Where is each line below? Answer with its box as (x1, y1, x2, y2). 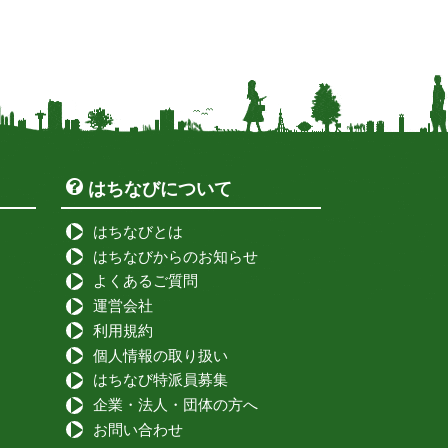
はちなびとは (93, 222, 183, 240)
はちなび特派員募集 (93, 371, 228, 389)
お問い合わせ (93, 420, 183, 438)
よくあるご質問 (93, 272, 198, 290)
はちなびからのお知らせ (93, 247, 258, 265)
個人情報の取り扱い (93, 346, 228, 364)
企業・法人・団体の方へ (93, 396, 258, 414)
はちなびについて (88, 179, 232, 199)
